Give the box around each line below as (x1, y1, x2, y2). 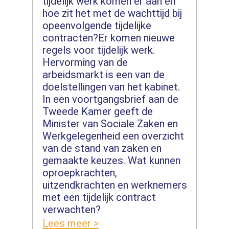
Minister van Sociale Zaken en (42, 117, 178, 130)
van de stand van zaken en (42, 142, 162, 154)
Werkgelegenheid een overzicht (42, 129, 184, 142)
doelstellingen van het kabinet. (42, 80, 180, 93)
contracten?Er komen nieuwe (42, 31, 175, 44)
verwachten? (42, 203, 101, 216)
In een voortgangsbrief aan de (42, 93, 178, 105)
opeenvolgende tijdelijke (42, 19, 151, 32)
